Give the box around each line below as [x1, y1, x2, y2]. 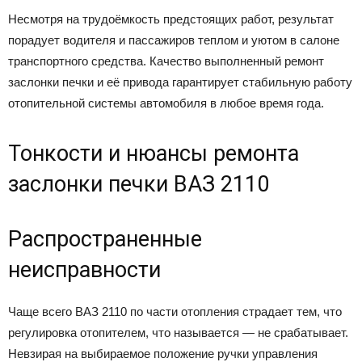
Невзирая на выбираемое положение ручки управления [8, 346, 318, 360]
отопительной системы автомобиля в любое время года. [8, 95, 324, 110]
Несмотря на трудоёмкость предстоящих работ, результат [8, 11, 334, 26]
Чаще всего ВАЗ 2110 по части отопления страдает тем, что [8, 304, 342, 318]
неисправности [8, 256, 161, 283]
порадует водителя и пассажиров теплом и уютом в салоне [8, 32, 339, 47]
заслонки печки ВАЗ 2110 [8, 170, 269, 197]
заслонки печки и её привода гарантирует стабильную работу [8, 74, 352, 89]
